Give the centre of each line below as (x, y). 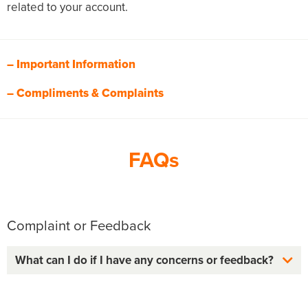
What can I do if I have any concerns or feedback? (144, 261)
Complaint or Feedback (79, 226)
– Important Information (71, 65)
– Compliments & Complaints (85, 93)
